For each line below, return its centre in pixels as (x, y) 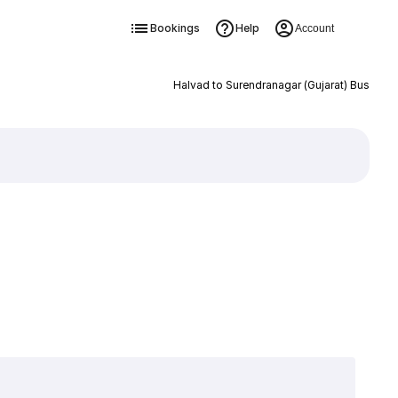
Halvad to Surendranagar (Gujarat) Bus (271, 85)
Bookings (175, 28)
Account (314, 28)
